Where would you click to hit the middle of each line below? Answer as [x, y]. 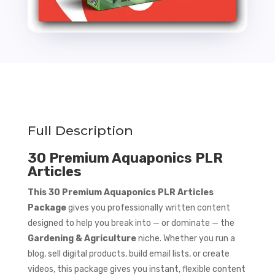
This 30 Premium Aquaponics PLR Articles [120, 193]
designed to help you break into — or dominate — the [131, 223]
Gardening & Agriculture [82, 239]
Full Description [80, 131]
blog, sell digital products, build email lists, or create [128, 254]
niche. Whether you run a [185, 239]
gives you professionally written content [148, 208]
